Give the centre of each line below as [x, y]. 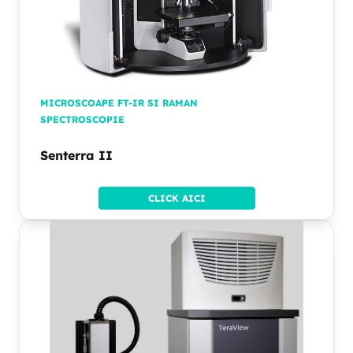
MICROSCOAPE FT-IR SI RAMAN [119, 103]
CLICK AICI [176, 199]
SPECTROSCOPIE [82, 120]
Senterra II [76, 156]
